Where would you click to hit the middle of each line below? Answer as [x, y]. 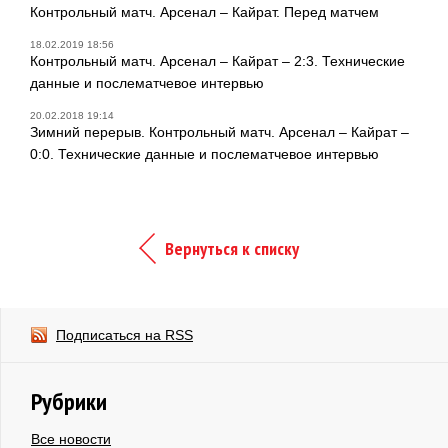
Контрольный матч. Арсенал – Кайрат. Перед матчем [204, 11]
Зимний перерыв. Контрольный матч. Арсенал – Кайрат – [219, 131]
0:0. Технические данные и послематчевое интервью [204, 153]
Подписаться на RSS [124, 334]
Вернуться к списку [232, 248]
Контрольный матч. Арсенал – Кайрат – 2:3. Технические [217, 60]
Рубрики [69, 401]
